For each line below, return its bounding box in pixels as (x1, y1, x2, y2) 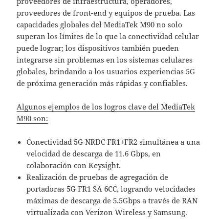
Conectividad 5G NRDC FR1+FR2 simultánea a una (26, 137, 200, 147)
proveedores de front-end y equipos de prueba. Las (17, 8, 196, 18)
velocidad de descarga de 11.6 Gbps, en (26, 149, 161, 159)
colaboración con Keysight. (26, 160, 121, 171)
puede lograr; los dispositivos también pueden (17, 43, 179, 53)
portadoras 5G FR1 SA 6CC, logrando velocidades (26, 184, 196, 194)
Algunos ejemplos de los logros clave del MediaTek (17, 102, 196, 112)
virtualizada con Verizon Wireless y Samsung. (26, 207, 188, 218)
